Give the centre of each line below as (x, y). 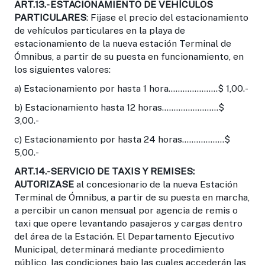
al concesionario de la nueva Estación (156, 184)
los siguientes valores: (62, 69)
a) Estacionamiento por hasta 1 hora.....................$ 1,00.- (131, 88)
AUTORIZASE (44, 184)
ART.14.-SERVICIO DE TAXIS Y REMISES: (104, 171)
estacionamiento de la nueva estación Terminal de (123, 43)
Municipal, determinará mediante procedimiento (119, 249)
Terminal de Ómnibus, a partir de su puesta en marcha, (132, 197)
